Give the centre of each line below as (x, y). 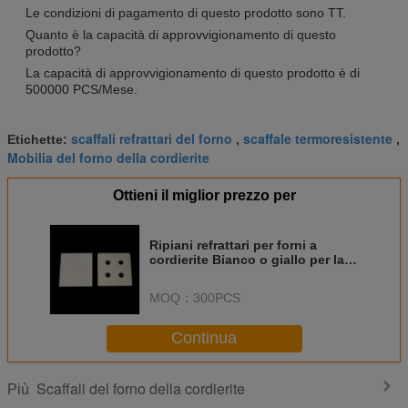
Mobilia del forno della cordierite (108, 157)
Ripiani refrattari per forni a (233, 245)
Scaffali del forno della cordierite (141, 388)
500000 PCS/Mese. (82, 89)
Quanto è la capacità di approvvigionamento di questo (181, 34)
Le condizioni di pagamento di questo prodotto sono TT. (186, 12)
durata (169, 274)
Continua (204, 338)
